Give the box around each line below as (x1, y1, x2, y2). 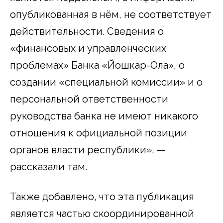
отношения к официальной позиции (10, 126, 187, 139)
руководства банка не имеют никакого (10, 110, 198, 122)
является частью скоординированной (10, 207, 194, 220)
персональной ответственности (10, 93, 168, 105)
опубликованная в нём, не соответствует (10, 8, 212, 20)
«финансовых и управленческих (10, 42, 166, 54)
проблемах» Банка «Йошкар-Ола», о (10, 59, 185, 71)
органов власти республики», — (10, 143, 166, 156)
